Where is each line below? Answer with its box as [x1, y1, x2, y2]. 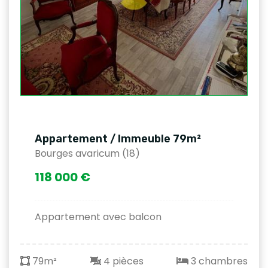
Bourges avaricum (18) [35, 146, 140, 160]
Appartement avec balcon [35, 209, 162, 224]
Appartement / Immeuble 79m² [35, 132, 201, 145]
